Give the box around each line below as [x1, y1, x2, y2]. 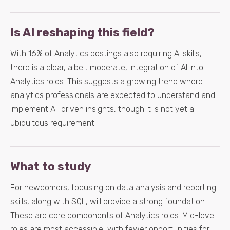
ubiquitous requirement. [10, 118, 96, 128]
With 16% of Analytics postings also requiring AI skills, [10, 49, 202, 59]
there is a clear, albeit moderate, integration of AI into [10, 63, 203, 72]
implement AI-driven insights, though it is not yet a [10, 104, 194, 114]
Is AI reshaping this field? [10, 26, 155, 40]
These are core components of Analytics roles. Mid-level [10, 210, 216, 220]
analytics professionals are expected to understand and [10, 90, 215, 100]
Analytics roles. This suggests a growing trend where [10, 76, 203, 86]
